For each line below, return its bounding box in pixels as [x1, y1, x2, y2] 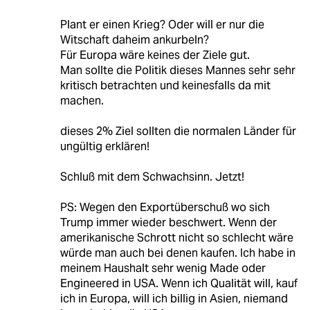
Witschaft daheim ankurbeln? [60, 32, 209, 47]
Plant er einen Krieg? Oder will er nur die [60, 17, 264, 32]
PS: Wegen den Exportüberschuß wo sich [60, 199, 270, 215]
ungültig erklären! [60, 138, 149, 154]
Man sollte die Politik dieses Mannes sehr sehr [60, 62, 295, 77]
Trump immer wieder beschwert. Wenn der [60, 215, 277, 230]
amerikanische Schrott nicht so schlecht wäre [60, 230, 293, 245]
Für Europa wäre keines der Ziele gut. [60, 47, 250, 62]
